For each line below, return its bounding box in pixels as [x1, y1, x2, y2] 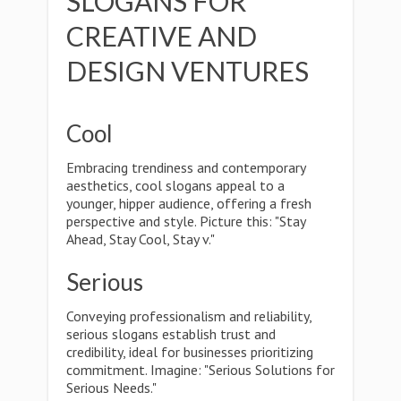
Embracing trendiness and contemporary [66, 158, 305, 176]
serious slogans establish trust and [66, 325, 276, 343]
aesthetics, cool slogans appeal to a [66, 176, 285, 194]
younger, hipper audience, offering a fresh [66, 194, 311, 212]
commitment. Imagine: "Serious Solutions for [66, 361, 335, 379]
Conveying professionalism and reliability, [66, 307, 311, 325]
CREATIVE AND [66, 20, 257, 52]
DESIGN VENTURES [66, 55, 309, 87]
